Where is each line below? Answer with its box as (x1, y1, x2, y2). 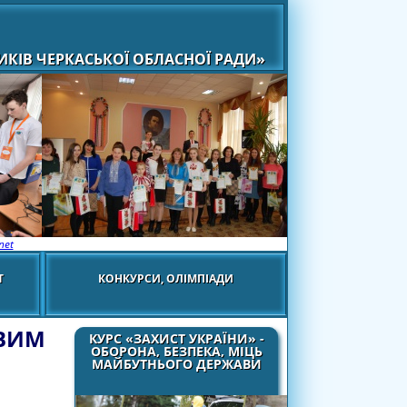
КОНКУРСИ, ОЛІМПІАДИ (98, 270, 233, 286)
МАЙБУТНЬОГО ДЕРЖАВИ (91, 355, 262, 372)
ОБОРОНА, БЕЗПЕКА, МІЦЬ (90, 342, 263, 360)
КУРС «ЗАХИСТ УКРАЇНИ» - (88, 330, 264, 347)
